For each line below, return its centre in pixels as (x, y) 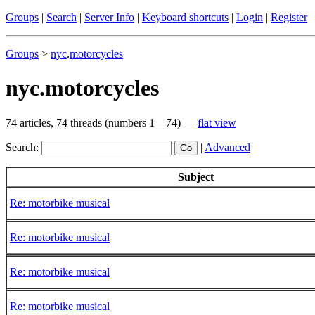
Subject (196, 176)
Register (289, 17)
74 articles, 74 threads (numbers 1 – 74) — (102, 122)
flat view (217, 122)
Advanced (227, 147)
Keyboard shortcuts (185, 17)
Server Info (109, 17)
